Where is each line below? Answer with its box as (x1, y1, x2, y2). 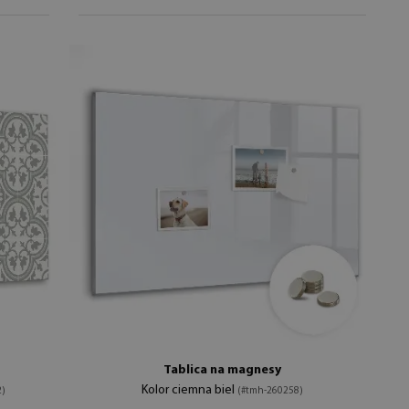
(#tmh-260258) (237, 385, 304, 396)
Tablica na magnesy (163, 362, 282, 377)
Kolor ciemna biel (142, 383, 238, 397)
